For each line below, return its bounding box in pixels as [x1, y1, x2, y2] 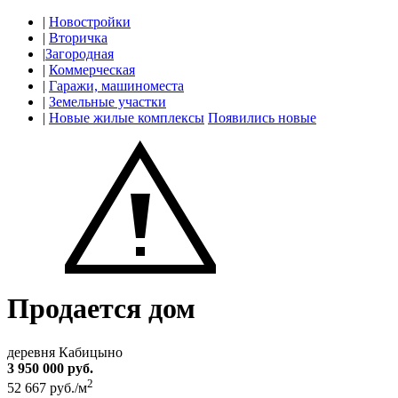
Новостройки [49, 14, 131, 29]
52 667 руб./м [7, 380, 87, 396]
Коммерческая [49, 62, 135, 77]
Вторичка [49, 30, 107, 45]
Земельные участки [49, 94, 166, 109]
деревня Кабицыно [7, 344, 123, 360]
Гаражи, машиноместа [49, 78, 184, 93]
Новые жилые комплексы [49, 110, 204, 125]
